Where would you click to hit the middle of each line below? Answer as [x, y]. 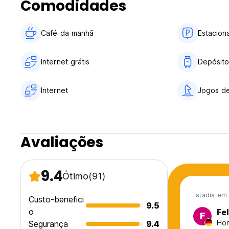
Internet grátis [65, 62]
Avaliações [62, 143]
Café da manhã [67, 33]
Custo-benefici [56, 200]
